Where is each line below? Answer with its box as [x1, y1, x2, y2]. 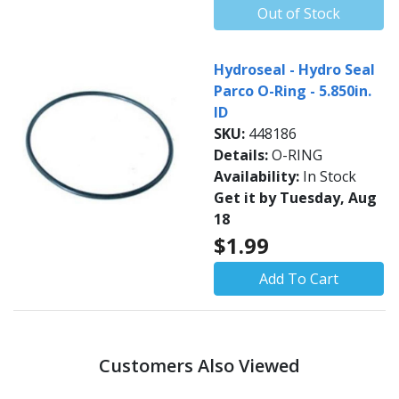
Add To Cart [259, 269, 338, 289]
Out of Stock [257, 4, 340, 23]
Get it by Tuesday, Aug [214, 188, 377, 208]
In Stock [303, 167, 356, 186]
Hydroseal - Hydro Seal [214, 60, 375, 79]
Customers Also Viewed [99, 354, 300, 378]
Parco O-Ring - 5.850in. [214, 81, 371, 101]
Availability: [214, 167, 303, 186]
